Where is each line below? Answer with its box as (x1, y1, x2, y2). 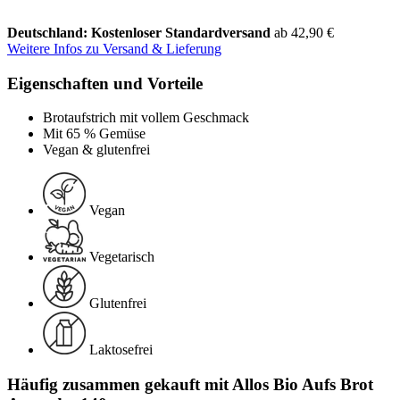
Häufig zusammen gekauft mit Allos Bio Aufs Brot (7, 374, 373, 394)
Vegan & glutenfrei (43, 142, 150, 158)
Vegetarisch (89, 249, 154, 265)
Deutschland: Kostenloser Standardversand (7, 24, 274, 40)
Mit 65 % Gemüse (43, 126, 146, 142)
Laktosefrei (89, 342, 153, 358)
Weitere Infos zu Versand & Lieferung (7, 40, 221, 56)
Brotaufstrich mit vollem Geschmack (43, 110, 249, 126)
